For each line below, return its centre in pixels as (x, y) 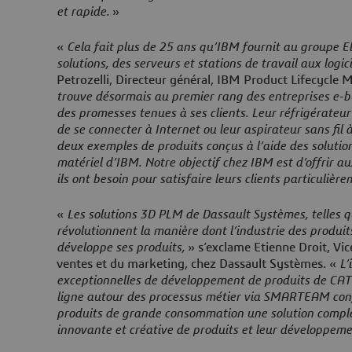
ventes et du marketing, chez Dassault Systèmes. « (198, 264)
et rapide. (84, 11)
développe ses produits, (122, 247)
